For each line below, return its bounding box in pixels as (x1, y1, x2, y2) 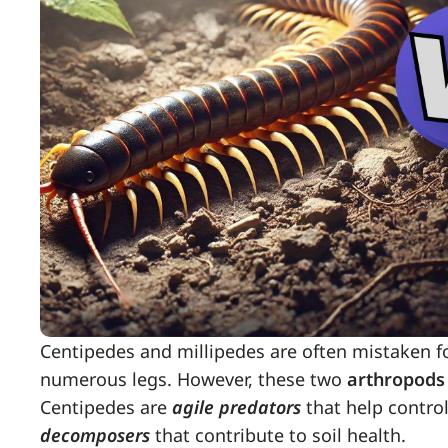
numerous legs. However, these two (40, 367, 347, 392)
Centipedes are (40, 395, 172, 420)
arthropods (347, 367, 445, 392)
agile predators (172, 395, 301, 420)
